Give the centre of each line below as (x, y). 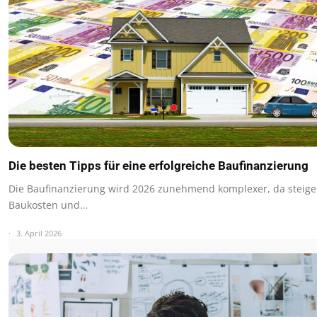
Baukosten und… (48, 205)
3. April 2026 (39, 234)
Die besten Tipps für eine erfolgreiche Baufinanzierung (158, 166)
